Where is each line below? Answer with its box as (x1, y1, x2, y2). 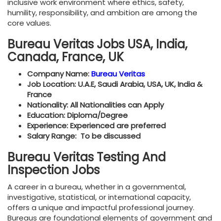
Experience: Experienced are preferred (27, 120, 166, 131)
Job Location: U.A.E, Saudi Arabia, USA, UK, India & (27, 79, 202, 90)
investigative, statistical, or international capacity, (7, 192, 191, 203)
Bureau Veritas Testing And (7, 149, 166, 166)
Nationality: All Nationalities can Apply (27, 100, 164, 110)
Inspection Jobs (7, 162, 100, 179)
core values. (7, 18, 51, 29)
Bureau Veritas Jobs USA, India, (7, 36, 187, 53)
